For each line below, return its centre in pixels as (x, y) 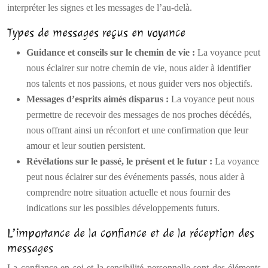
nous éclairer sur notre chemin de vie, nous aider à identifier (138, 68)
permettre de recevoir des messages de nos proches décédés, (139, 115)
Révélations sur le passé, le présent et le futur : (121, 161)
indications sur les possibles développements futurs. (123, 208)
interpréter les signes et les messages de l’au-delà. (100, 7)
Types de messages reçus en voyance (96, 33)
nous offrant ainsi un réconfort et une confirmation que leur (137, 130)
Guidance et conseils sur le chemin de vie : (112, 52)
